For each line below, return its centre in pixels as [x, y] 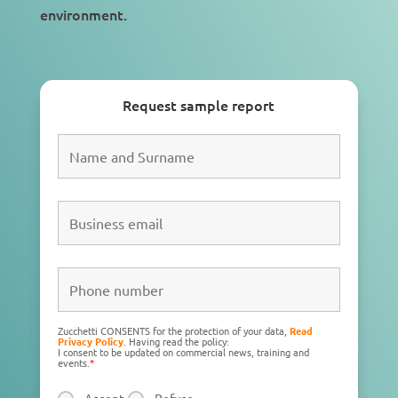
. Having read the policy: [176, 341]
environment [81, 14]
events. [73, 362]
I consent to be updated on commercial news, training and [183, 352]
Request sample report [199, 105]
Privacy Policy [90, 341]
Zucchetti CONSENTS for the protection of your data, [173, 330]
